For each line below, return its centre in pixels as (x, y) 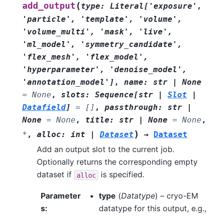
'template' (105, 19)
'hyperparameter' (61, 70)
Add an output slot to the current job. (106, 149)
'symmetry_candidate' (129, 45)
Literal (127, 6)
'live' (153, 32)
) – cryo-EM (176, 196)
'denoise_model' (146, 70)
